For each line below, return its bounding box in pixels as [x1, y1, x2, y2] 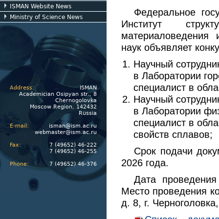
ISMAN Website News [10, 3, 71, 10]
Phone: [10, 161, 29, 167]
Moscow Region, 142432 [30, 104, 97, 110]
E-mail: [10, 123, 29, 129]
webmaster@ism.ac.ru [35, 129, 97, 135]
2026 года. [121, 157, 169, 168]
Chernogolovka [55, 97, 97, 104]
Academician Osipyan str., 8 [19, 91, 97, 97]
